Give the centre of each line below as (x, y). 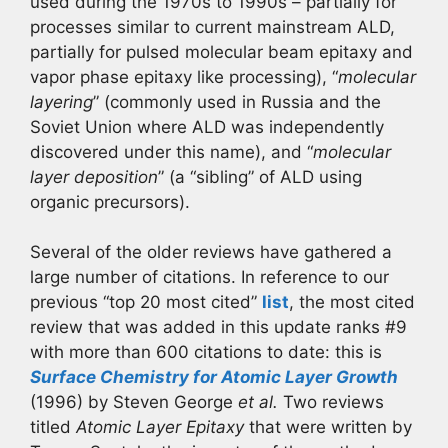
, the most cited (352, 302)
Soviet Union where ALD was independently (207, 126)
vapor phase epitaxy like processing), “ (184, 76)
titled (53, 427)
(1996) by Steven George (134, 402)
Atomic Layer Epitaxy (160, 427)
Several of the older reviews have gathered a (211, 252)
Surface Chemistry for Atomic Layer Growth (214, 377)
